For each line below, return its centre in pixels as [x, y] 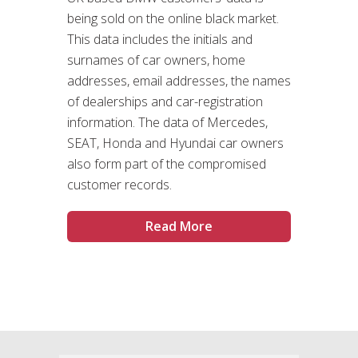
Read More [179, 226]
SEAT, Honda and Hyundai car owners [175, 143]
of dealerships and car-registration [165, 101]
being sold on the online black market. [173, 18]
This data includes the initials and [160, 39]
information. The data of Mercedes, [167, 122]
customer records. [119, 184]
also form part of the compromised [167, 163]
